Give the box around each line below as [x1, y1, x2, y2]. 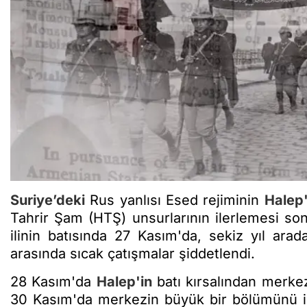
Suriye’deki [10, 191, 85, 208]
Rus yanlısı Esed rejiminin [85, 191, 265, 208]
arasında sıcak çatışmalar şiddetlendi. [10, 245, 255, 262]
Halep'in [96, 273, 152, 290]
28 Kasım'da [10, 273, 97, 290]
